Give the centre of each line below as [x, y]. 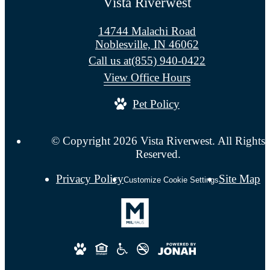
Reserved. [158, 154]
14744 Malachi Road [147, 31]
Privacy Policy [89, 179]
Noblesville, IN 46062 [147, 45]
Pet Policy [156, 104]
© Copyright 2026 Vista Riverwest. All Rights [158, 141]
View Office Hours [147, 78]
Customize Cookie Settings [171, 180]
